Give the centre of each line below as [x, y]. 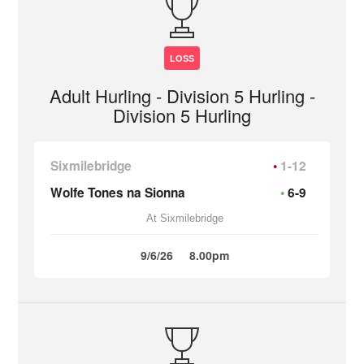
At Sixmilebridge [184, 218]
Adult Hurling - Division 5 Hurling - [182, 95]
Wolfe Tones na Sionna [118, 193]
